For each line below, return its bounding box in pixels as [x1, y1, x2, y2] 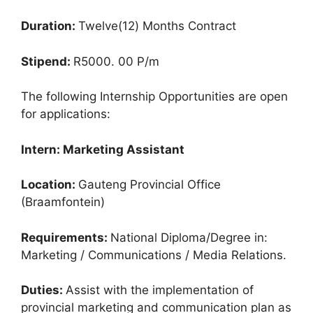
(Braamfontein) [21, 195, 105, 210]
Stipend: [21, 54, 73, 68]
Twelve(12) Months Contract [78, 19, 236, 34]
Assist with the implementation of [66, 283, 254, 298]
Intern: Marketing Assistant [21, 142, 184, 156]
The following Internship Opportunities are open [21, 89, 288, 104]
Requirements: [21, 230, 110, 245]
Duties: [21, 283, 66, 298]
